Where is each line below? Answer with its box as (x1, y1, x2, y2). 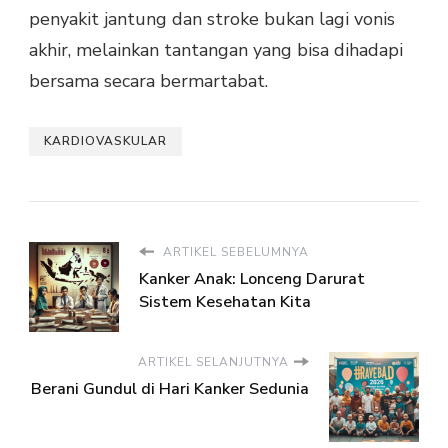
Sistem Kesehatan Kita (139, 290, 311, 313)
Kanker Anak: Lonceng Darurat (139, 267, 365, 290)
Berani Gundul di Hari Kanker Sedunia (31, 377, 309, 400)
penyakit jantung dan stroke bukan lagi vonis (29, 6, 395, 31)
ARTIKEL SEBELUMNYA (159, 243, 309, 260)
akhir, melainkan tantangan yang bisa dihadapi (29, 37, 403, 62)
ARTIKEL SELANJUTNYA (138, 353, 289, 370)
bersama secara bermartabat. (29, 68, 268, 93)
